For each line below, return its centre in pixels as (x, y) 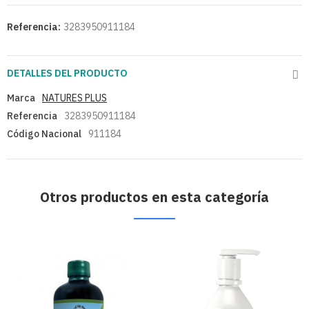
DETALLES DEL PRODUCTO (67, 73)
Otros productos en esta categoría (154, 197)
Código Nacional (44, 134)
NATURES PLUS (74, 98)
